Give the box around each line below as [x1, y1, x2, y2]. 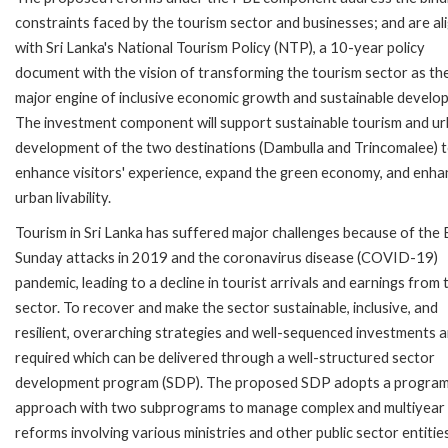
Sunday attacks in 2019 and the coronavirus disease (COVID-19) [15, 248, 438, 266]
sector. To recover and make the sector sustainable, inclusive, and [15, 298, 438, 316]
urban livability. [15, 188, 111, 206]
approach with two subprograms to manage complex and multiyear [15, 398, 445, 416]
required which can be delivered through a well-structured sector [15, 348, 435, 366]
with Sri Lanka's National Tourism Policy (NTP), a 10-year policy [15, 38, 425, 56]
